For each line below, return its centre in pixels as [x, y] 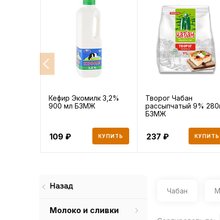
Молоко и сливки [84, 210]
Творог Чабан [169, 98]
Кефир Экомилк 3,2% [84, 98]
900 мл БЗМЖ [72, 106]
